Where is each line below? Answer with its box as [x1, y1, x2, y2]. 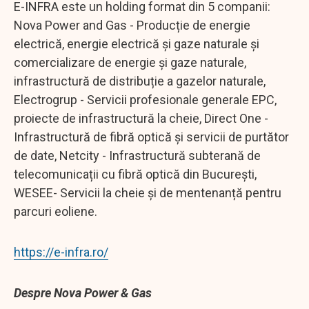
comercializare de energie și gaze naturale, [14, 54, 246, 70]
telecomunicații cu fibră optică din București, [14, 166, 257, 181]
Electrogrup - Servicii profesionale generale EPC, [14, 92, 277, 107]
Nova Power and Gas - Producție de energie [14, 17, 250, 32]
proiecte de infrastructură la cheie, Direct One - [14, 110, 268, 126]
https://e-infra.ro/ [14, 244, 108, 259]
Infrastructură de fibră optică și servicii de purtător [14, 129, 289, 144]
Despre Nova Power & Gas [14, 285, 152, 300]
